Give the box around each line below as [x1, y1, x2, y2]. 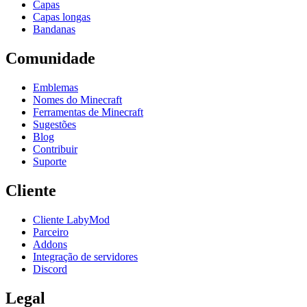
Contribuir [33, 143, 77, 155]
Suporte [33, 155, 66, 167]
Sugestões [33, 118, 76, 130]
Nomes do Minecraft [33, 93, 122, 106]
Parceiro [33, 225, 69, 238]
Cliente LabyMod [33, 213, 110, 225]
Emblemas [33, 81, 78, 93]
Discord [33, 262, 67, 275]
